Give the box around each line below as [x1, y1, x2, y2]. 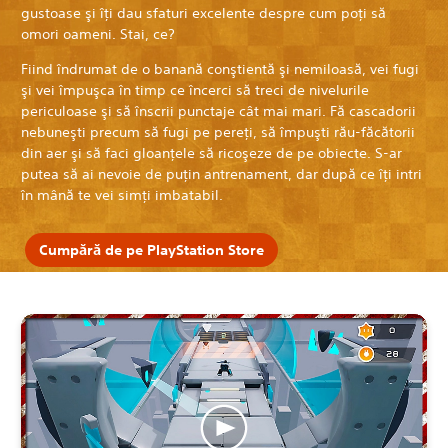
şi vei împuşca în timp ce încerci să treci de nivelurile [21, 81, 369, 100]
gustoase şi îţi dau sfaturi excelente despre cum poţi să [21, 4, 386, 23]
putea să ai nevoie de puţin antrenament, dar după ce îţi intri [21, 165, 422, 184]
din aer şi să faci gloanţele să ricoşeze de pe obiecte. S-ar [21, 144, 402, 163]
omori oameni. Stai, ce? [21, 25, 175, 44]
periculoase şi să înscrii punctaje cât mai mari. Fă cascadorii [21, 102, 416, 121]
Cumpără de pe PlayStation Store [38, 240, 264, 259]
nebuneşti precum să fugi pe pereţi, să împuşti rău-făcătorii [21, 123, 415, 142]
